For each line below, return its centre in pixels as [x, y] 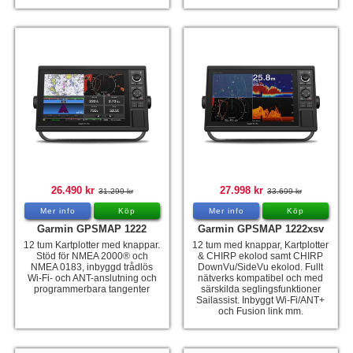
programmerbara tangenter [92, 290]
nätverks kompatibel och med [261, 279]
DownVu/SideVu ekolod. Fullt [261, 268]
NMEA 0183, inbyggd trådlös [92, 268]
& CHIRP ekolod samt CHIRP [261, 256]
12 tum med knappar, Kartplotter [261, 245]
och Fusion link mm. [260, 312]
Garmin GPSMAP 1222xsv [260, 229]
